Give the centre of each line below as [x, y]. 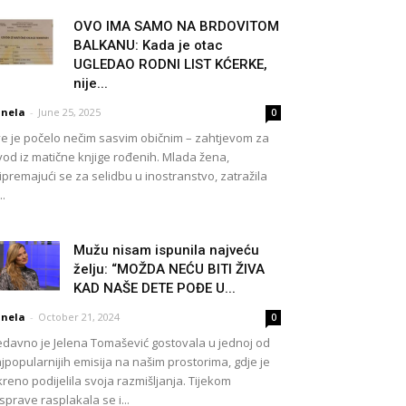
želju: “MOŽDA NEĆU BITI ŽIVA [169, 269]
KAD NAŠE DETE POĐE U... [155, 288]
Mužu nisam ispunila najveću [166, 250]
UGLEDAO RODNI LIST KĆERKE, [170, 64]
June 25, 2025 [69, 112]
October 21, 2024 [79, 317]
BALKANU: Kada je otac [148, 45]
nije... [91, 83]
